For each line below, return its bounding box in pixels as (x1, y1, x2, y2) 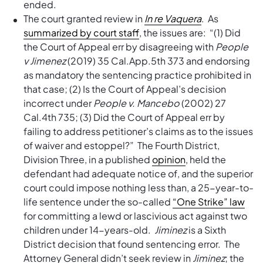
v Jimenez (23, 55, 66, 67)
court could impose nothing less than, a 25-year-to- (23, 181, 254, 194)
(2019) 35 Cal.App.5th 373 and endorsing (66, 55, 250, 67)
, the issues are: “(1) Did (139, 26, 241, 39)
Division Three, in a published (23, 153, 152, 166)
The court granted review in (23, 12, 144, 25)
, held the (186, 153, 226, 166)
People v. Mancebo (93, 97, 180, 109)
